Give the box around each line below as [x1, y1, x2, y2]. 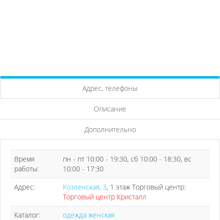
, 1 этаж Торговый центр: [107, 182, 186, 192]
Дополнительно [84, 125, 136, 134]
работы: [14, 164, 39, 173]
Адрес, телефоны [82, 83, 137, 93]
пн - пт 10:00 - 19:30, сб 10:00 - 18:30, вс [63, 154, 192, 164]
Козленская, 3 [63, 182, 107, 192]
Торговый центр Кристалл [63, 192, 146, 201]
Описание [94, 104, 126, 113]
